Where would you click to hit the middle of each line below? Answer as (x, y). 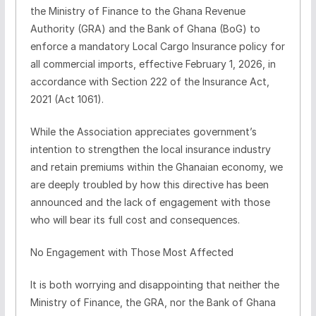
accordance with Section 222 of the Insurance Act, (150, 81)
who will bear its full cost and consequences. (135, 219)
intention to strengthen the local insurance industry (150, 149)
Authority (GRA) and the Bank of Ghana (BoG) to (145, 28)
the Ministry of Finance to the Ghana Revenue (138, 11)
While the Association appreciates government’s (143, 131)
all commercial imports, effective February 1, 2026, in (153, 63)
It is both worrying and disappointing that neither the (154, 284)
